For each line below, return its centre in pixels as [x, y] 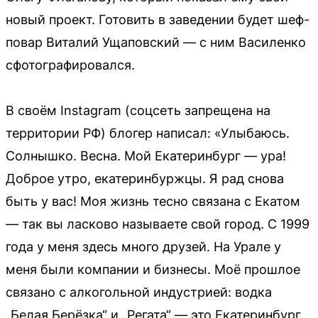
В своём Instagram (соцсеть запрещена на [138, 110]
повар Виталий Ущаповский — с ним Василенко [156, 42]
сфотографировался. [70, 65]
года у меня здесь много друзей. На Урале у [143, 247]
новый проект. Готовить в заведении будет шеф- [158, 20]
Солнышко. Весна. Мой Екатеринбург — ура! [146, 156]
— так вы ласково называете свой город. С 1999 [158, 224]
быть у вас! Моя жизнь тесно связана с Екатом [153, 201]
